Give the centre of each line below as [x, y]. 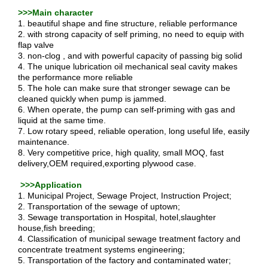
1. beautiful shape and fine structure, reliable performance [129, 23]
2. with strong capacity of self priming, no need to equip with [131, 34]
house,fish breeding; [58, 228]
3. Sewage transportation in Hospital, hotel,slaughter [117, 217]
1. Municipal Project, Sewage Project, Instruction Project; [126, 196]
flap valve [37, 45]
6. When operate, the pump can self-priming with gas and [127, 109]
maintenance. [45, 142]
